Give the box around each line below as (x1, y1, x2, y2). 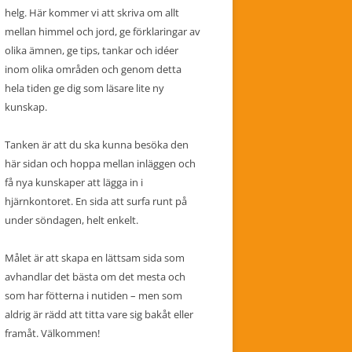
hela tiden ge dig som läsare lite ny (5, 81, 164, 95)
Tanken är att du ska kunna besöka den (5, 137, 189, 152)
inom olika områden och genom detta (5, 62, 181, 76)
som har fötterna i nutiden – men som (5, 288, 182, 302)
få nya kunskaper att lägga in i (5, 175, 143, 189)
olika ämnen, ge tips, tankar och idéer (5, 43, 178, 57)
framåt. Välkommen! (5, 326, 100, 340)
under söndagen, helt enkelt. (5, 213, 138, 227)
